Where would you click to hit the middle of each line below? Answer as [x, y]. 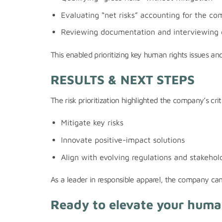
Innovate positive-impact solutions [123, 139]
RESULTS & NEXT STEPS [123, 79]
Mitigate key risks [92, 123]
